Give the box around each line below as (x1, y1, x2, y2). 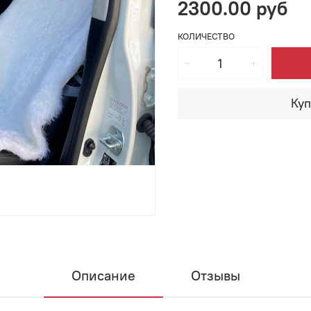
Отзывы (190, 267, 240, 285)
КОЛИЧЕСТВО (178, 31, 235, 42)
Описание (71, 267, 135, 285)
